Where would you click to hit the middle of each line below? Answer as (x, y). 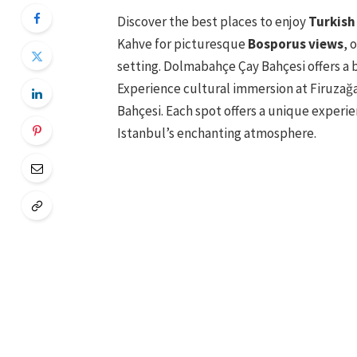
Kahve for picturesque (182, 44)
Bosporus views (295, 44)
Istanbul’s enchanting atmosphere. (216, 133)
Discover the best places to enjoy (212, 22)
